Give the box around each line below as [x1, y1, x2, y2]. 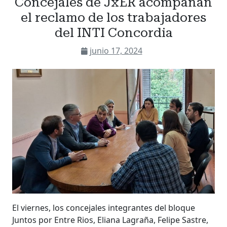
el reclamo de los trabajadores [21, 10, 206, 25]
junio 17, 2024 [89, 45, 142, 57]
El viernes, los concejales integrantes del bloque [12, 202, 195, 214]
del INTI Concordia [54, 25, 173, 41]
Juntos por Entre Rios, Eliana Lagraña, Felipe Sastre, [12, 214, 208, 226]
